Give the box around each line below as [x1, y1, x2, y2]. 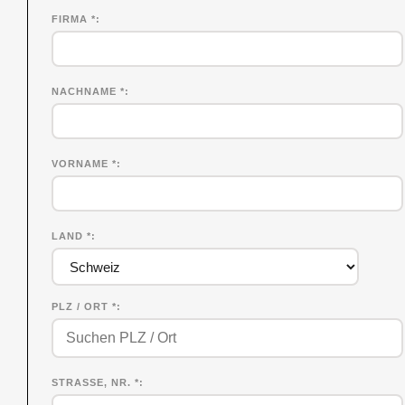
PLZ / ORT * [52, 300, 118, 312]
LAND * [52, 230, 92, 241]
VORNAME [52, 157, 113, 169]
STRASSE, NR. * [52, 376, 140, 388]
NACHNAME [52, 85, 121, 97]
